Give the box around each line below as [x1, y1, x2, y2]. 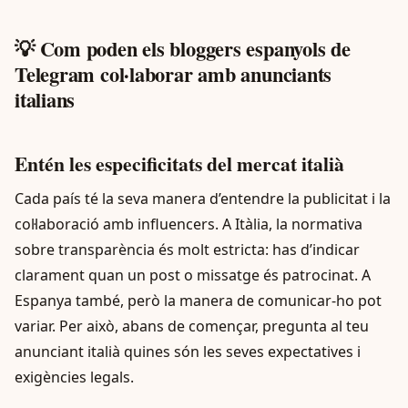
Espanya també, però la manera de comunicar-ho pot [15, 290, 382, 311]
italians [15, 84, 76, 115]
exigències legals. [15, 366, 134, 387]
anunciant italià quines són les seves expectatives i [15, 341, 361, 362]
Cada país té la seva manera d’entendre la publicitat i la [15, 188, 391, 209]
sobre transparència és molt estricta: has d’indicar [15, 239, 360, 260]
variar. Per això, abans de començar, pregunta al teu [15, 315, 369, 336]
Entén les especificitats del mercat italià [15, 148, 344, 178]
